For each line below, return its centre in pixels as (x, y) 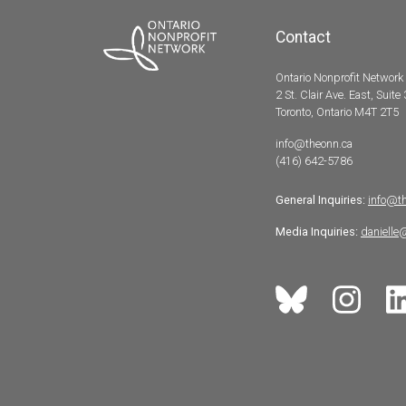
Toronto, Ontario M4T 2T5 (337, 111)
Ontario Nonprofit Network (339, 77)
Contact (303, 37)
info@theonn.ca (314, 143)
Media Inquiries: (317, 231)
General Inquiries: (320, 199)
